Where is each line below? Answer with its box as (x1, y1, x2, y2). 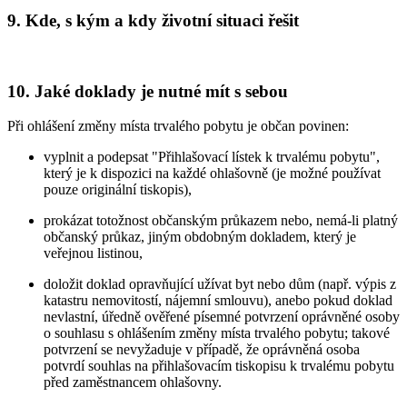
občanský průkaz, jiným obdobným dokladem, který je (44, 229, 356, 245)
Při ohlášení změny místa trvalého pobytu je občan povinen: (7, 118, 349, 134)
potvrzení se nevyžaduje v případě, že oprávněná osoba (44, 342, 360, 358)
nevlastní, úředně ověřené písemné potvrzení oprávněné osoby (44, 309, 400, 325)
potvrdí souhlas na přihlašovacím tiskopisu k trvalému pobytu (44, 358, 394, 374)
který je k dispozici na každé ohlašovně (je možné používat (44, 165, 381, 182)
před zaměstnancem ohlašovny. (44, 374, 222, 391)
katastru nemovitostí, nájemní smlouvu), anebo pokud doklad (44, 293, 392, 309)
